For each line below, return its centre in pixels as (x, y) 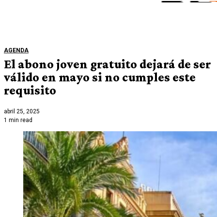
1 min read (18, 120)
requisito (30, 90)
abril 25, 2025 (22, 112)
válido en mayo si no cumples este (100, 77)
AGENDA (16, 50)
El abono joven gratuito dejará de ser (108, 64)
